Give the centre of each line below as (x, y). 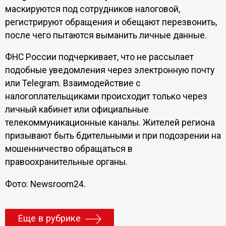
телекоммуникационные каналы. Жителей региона (110, 123)
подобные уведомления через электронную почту (109, 70)
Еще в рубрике (49, 219)
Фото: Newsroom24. (45, 184)
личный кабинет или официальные (77, 110)
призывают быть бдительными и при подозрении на (113, 136)
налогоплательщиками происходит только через (106, 97)
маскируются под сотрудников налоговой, (92, 9)
